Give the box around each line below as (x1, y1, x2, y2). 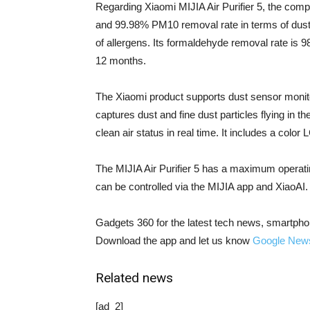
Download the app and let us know (95, 235, 253, 247)
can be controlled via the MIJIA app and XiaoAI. (95, 181, 308, 193)
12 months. (95, 55, 146, 67)
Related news (95, 270, 173, 286)
